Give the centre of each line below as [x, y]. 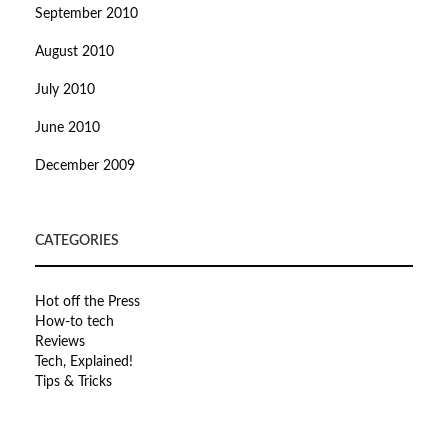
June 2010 [67, 128]
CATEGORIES [77, 241]
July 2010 [65, 90]
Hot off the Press [87, 302]
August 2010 [74, 52]
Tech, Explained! [84, 362]
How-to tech [74, 322]
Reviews [60, 342]
